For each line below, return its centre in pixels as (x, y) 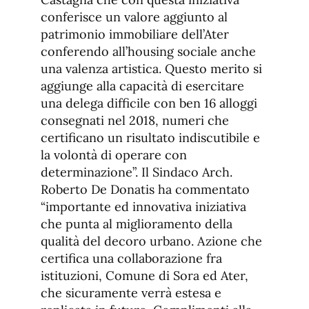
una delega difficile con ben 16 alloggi (149, 103)
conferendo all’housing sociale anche (148, 52)
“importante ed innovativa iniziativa (143, 207)
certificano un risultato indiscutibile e (150, 138)
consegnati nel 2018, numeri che (135, 121)
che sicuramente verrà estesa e (131, 293)
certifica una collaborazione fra (131, 259)
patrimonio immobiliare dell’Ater (135, 34)
